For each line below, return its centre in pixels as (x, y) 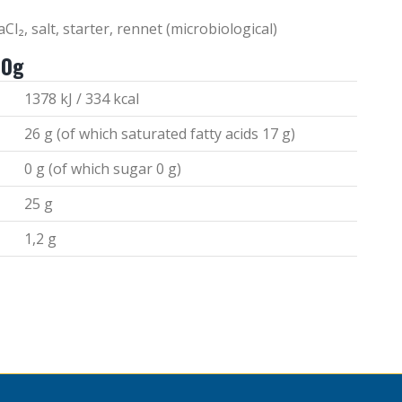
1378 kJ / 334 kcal (81, 98)
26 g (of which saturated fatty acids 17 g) (159, 133)
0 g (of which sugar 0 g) (102, 168)
